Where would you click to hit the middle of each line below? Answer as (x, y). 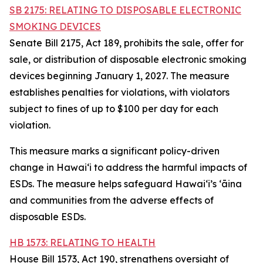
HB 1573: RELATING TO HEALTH (82, 242)
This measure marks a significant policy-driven (114, 151)
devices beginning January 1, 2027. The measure (119, 76)
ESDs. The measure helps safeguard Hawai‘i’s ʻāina (126, 184)
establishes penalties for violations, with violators (119, 92)
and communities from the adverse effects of (112, 200)
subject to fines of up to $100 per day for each (114, 109)
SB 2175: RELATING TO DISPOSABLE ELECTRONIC (125, 10)
